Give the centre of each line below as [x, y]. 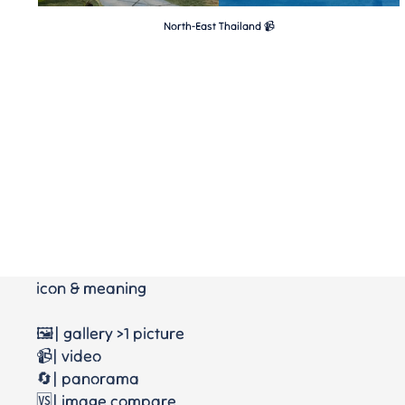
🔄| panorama [88, 378]
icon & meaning [91, 288]
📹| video [69, 356]
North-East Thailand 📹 [219, 26]
